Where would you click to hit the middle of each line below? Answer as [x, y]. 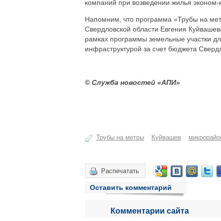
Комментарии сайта [149, 211]
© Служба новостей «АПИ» [132, 82]
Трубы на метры [120, 137]
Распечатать [120, 171]
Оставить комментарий [131, 187]
